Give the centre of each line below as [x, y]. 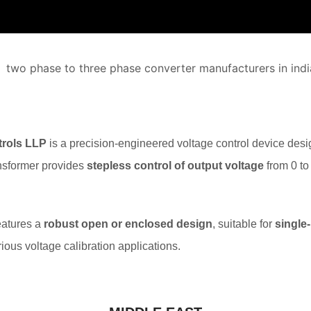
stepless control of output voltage [175, 165]
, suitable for [244, 224]
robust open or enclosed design [128, 224]
